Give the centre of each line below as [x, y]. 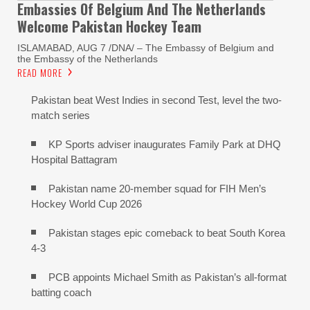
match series [61, 115]
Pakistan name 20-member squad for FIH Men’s [157, 188]
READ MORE [40, 72]
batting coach [61, 292]
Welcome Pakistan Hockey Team [109, 26]
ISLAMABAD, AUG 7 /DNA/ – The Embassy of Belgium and [146, 47]
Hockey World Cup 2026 [86, 203]
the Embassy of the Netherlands [88, 58]
